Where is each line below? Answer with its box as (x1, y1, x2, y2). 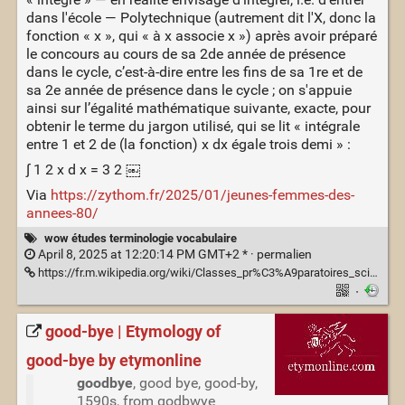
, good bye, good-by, (132, 373, 258, 391)
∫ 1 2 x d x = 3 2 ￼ (25, 160, 140, 178)
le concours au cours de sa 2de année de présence (25, 44, 345, 62)
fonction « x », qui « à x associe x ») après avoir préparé (25, 26, 377, 44)
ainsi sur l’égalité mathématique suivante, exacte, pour (25, 99, 371, 117)
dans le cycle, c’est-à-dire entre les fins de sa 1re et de (25, 62, 363, 80)
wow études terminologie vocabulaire (43, 231, 237, 245)
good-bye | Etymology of (44, 321, 221, 342)
